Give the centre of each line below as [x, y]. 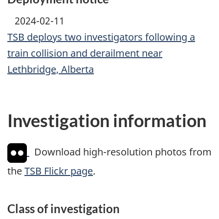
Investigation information [107, 120]
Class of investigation [64, 208]
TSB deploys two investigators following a [101, 37]
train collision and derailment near [85, 53]
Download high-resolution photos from [120, 152]
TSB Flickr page [59, 171]
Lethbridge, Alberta [51, 69]
